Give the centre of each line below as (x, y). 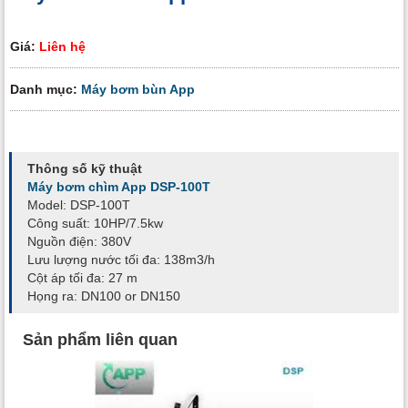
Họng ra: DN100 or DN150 (104, 296)
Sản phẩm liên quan (100, 339)
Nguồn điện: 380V (79, 242)
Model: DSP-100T (79, 205)
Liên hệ (62, 46)
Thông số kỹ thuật (85, 169)
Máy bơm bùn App (138, 89)
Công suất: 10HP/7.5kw (95, 224)
